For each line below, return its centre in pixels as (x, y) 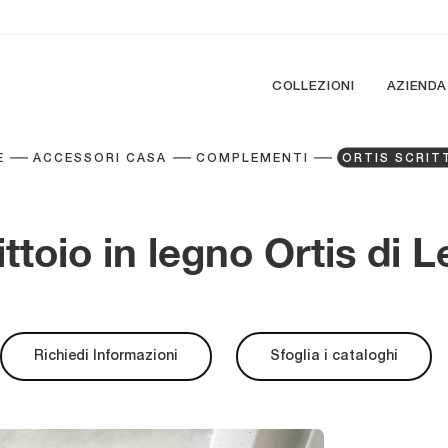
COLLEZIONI (313, 86)
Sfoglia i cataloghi (334, 356)
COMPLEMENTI (252, 158)
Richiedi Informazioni (106, 356)
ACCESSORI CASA (100, 158)
